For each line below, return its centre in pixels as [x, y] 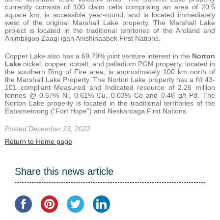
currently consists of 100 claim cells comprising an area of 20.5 [110, 7]
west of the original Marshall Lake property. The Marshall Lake [110, 22]
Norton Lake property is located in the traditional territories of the [110, 103]
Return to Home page [39, 141]
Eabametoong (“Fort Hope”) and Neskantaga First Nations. [96, 111]
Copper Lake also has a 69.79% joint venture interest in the [98, 56]
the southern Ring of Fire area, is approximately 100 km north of [110, 71]
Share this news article [64, 172]
